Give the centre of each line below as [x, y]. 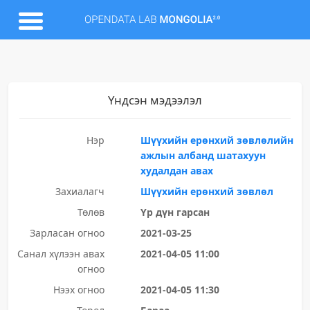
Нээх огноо [79, 290]
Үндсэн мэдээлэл [155, 100]
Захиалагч [80, 191]
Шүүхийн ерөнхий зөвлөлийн [217, 140]
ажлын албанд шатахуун [203, 155]
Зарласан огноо [67, 233]
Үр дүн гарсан [175, 212]
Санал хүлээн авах [61, 254]
